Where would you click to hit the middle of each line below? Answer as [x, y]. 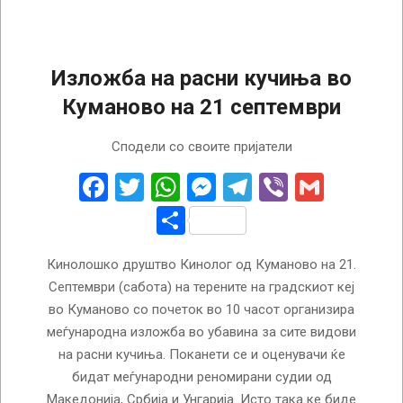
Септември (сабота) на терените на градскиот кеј [201, 287]
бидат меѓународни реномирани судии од [201, 376]
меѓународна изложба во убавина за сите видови [201, 331]
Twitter [188, 187]
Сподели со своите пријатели [201, 146]
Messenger [286, 187]
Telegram [310, 187]
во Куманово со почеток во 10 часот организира [201, 309]
